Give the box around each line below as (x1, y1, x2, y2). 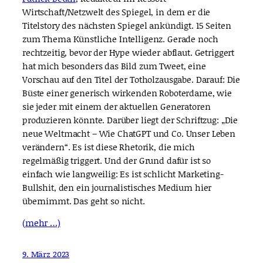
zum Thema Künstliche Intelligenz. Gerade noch (22, 32, 218, 45)
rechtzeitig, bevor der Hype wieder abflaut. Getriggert (22, 45, 235, 59)
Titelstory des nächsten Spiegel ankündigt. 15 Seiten (22, 18, 231, 32)
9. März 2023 (22, 248, 70, 261)
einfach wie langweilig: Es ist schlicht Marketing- (22, 167, 224, 180)
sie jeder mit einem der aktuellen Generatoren (22, 99, 211, 113)
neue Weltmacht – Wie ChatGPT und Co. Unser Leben (22, 126, 235, 140)
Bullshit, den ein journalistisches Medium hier (22, 180, 212, 194)
